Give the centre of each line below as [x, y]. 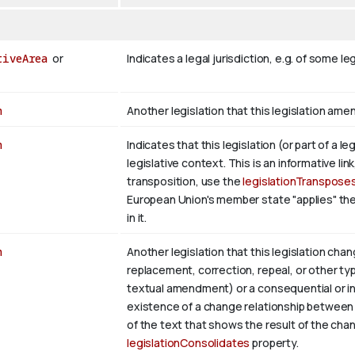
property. [274, 343]
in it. [137, 218]
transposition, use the [185, 181]
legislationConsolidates [189, 343]
